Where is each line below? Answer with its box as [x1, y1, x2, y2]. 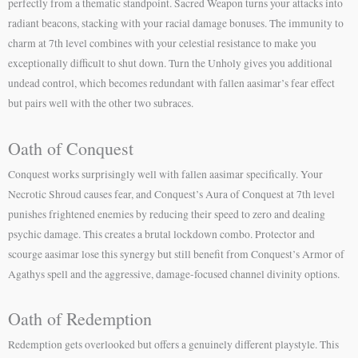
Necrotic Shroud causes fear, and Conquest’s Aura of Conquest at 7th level [8, 186, 335, 201]
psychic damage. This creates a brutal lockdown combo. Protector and [8, 226, 315, 241]
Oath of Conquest [8, 136, 133, 160]
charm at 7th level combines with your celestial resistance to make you [8, 35, 316, 50]
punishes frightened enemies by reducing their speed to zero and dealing [8, 206, 325, 221]
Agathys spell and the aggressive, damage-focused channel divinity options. [8, 266, 340, 281]
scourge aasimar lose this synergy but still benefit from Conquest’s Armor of [8, 246, 344, 261]
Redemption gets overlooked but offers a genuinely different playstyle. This [8, 337, 339, 352]
